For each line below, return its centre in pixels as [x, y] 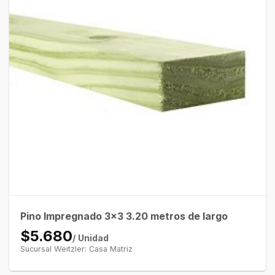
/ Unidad [90, 238]
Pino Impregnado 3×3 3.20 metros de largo [124, 216]
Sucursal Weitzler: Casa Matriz [76, 249]
